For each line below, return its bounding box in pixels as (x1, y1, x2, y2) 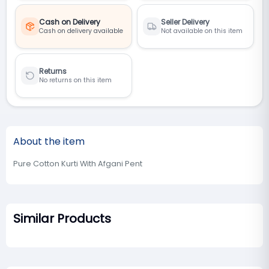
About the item (13, 134, 85, 149)
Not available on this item (161, 26, 243, 36)
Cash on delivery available (39, 26, 123, 36)
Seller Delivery (161, 17, 210, 28)
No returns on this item (39, 76, 112, 85)
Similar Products (13, 210, 111, 228)
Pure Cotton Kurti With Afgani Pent (13, 159, 142, 169)
